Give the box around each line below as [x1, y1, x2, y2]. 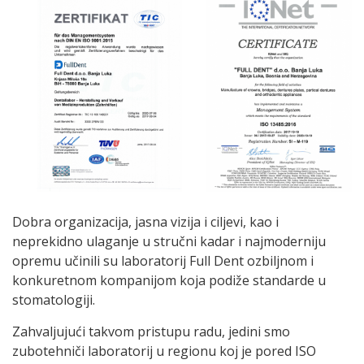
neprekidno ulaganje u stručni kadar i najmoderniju [12, 232, 326, 250]
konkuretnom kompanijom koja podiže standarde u [12, 271, 326, 289]
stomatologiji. [12, 290, 95, 309]
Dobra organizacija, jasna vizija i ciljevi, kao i [12, 212, 279, 231]
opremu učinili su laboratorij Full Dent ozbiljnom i [12, 251, 314, 270]
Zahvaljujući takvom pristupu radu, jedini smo [12, 322, 290, 340]
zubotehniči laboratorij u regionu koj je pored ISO [12, 341, 316, 360]
